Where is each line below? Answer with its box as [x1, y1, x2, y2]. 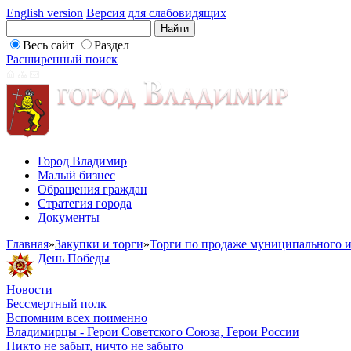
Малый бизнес [38, 168, 115, 182]
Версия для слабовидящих [86, 6, 226, 20]
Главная [6, 237, 49, 251]
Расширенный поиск [6, 52, 118, 66]
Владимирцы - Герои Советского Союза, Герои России [6, 325, 299, 338]
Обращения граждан [38, 183, 147, 196]
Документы [38, 211, 100, 224]
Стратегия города [38, 197, 132, 210]
